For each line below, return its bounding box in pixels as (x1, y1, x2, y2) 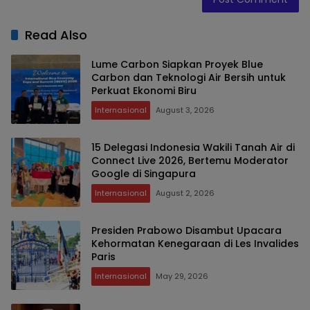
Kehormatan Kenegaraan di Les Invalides (91, 237, 299, 251)
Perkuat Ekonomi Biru (91, 84, 197, 98)
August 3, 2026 (156, 104, 215, 116)
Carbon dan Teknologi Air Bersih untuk (91, 71, 286, 85)
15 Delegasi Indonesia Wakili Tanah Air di (91, 140, 295, 155)
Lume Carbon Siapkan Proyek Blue (91, 57, 263, 72)
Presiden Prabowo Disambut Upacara (91, 224, 282, 238)
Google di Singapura (91, 167, 196, 181)
